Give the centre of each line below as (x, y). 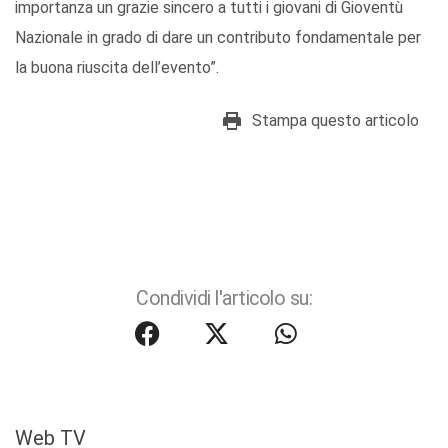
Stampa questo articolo (335, 121)
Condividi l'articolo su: (224, 299)
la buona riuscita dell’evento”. (127, 68)
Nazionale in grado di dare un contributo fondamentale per (218, 38)
